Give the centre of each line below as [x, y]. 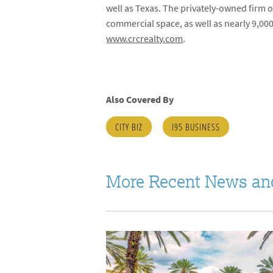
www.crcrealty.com [145, 39]
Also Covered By [140, 100]
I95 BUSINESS [196, 127]
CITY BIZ [129, 127]
